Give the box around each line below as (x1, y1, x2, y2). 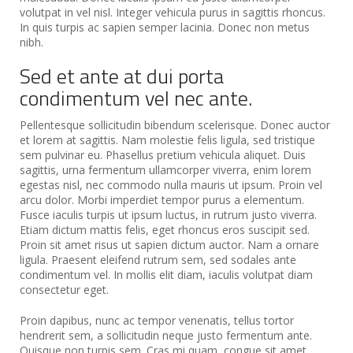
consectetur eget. (20, 281, 109, 297)
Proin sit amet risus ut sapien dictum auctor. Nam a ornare (20, 236, 319, 252)
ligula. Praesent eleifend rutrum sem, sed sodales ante (20, 251, 296, 267)
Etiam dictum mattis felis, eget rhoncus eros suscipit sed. (20, 221, 310, 237)
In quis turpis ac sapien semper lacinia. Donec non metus (20, 19, 310, 35)
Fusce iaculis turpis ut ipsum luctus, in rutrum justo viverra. (20, 206, 317, 222)
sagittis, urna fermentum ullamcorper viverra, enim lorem (20, 162, 311, 177)
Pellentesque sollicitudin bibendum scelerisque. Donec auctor (20, 117, 330, 132)
